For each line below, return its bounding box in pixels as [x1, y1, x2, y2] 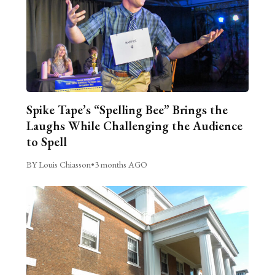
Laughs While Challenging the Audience [26, 117, 242, 134]
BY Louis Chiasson [26, 158, 91, 170]
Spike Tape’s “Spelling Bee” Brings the [26, 101, 228, 118]
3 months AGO [94, 158, 147, 170]
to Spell [26, 133, 67, 150]
